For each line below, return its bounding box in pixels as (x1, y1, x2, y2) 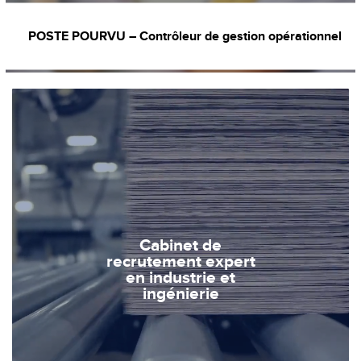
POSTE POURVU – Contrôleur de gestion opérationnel (28, 27, 342, 44)
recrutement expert (106, 251, 255, 272)
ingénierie (142, 284, 219, 305)
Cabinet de (139, 235, 222, 256)
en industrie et (126, 268, 235, 288)
